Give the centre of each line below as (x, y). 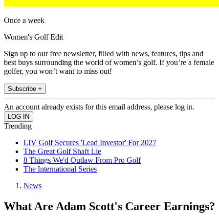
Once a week (24, 21)
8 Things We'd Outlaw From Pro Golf (82, 160)
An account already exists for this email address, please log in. (99, 107)
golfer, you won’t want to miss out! (58, 71)
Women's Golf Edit (33, 37)
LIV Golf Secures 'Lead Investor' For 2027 (90, 143)
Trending (18, 126)
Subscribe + (25, 89)
